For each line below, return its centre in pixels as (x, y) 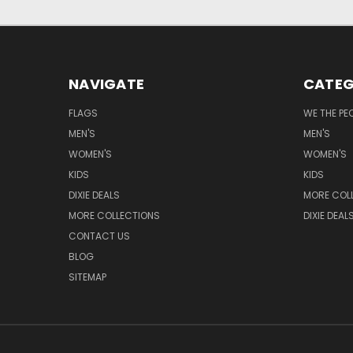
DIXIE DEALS (94, 195)
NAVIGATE (106, 84)
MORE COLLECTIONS (114, 215)
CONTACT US (99, 236)
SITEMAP (87, 277)
